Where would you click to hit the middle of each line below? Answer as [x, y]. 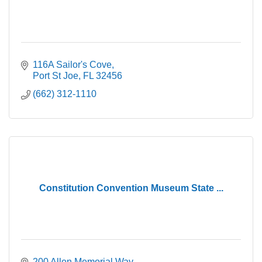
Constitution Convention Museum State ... [131, 188]
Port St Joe [56, 76]
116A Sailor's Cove [72, 65]
